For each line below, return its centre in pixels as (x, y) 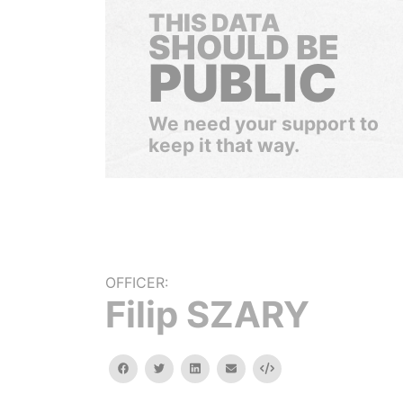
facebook (154, 367)
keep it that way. (224, 145)
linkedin (219, 367)
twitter (182, 367)
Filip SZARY (207, 314)
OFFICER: (137, 282)
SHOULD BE (244, 47)
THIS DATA (214, 23)
